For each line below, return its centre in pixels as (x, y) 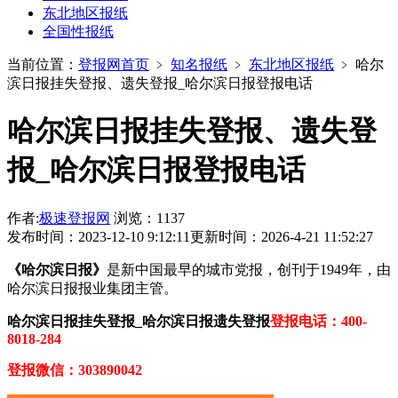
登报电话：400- (318, 321)
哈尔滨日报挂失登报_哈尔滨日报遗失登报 (139, 321)
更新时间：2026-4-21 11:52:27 (282, 236)
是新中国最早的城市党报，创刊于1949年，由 (249, 269)
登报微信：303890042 (75, 370)
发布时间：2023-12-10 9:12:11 (99, 236)
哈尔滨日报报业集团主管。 (92, 288)
